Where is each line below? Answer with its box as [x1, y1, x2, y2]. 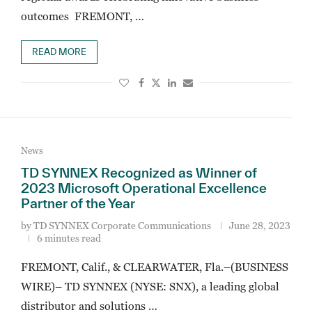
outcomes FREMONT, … [20, 10, 144, 22]
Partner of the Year [20, 196, 135, 211]
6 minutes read [36, 232, 101, 244]
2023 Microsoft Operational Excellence [20, 180, 267, 196]
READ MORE [31, 47, 86, 57]
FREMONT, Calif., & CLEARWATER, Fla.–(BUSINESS [20, 260, 288, 273]
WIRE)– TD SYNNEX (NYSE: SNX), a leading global [20, 280, 279, 292]
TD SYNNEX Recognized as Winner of [20, 165, 257, 180]
